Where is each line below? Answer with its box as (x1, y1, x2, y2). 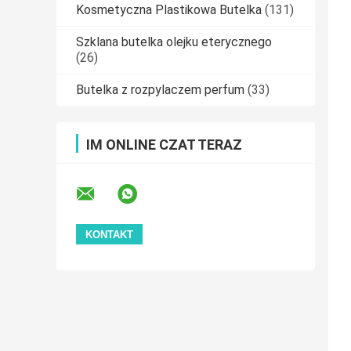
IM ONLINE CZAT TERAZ (86, 136, 242, 154)
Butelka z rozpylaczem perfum (76, 82, 244, 98)
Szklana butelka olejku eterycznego (76, 34, 272, 50)
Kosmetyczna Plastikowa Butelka (76, 2, 262, 18)
